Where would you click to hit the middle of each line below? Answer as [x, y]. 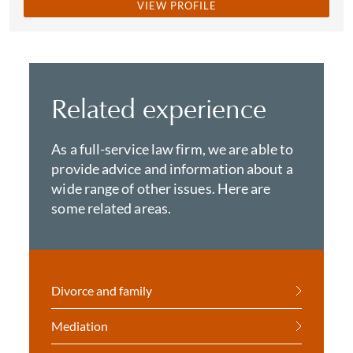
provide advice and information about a [172, 169]
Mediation [80, 326]
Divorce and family [102, 290]
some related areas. [111, 208]
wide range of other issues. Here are [161, 188]
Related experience [159, 109]
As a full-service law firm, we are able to [173, 149]
